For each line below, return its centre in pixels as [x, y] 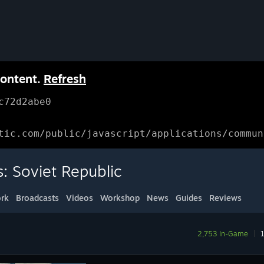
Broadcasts [37, 198]
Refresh [65, 79]
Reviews [225, 198]
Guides [189, 198]
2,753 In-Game [223, 234]
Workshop [120, 198]
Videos [80, 198]
